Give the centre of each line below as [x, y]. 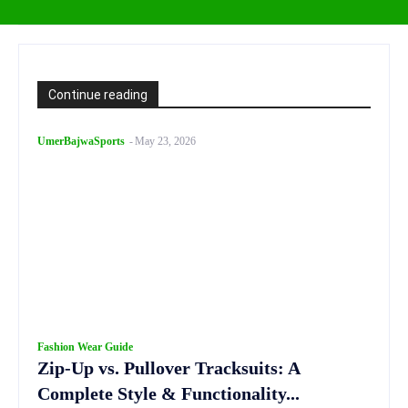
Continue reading [98, 95]
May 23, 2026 [165, 141]
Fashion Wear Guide [85, 347]
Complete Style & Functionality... [168, 393]
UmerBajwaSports [81, 141]
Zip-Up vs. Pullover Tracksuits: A [169, 368]
